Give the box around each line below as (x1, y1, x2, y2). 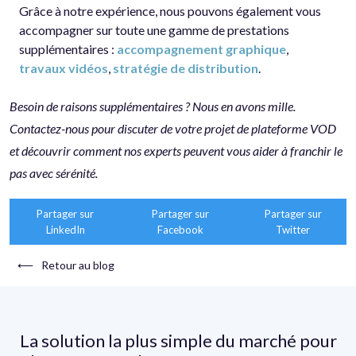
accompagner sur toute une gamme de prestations (19, 21, 289, 37)
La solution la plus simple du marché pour (19, 329, 337, 351)
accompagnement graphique (117, 41, 286, 56)
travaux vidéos (19, 60, 108, 75)
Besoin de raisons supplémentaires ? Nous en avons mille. (10, 98, 296, 114)
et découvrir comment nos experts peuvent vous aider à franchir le (10, 142, 342, 158)
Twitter (276, 222, 311, 236)
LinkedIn (45, 222, 85, 236)
